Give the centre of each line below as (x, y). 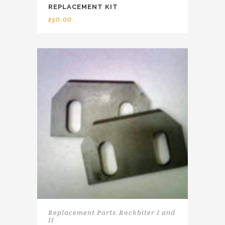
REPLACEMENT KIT (83, 7)
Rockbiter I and (147, 212)
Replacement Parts (82, 212)
